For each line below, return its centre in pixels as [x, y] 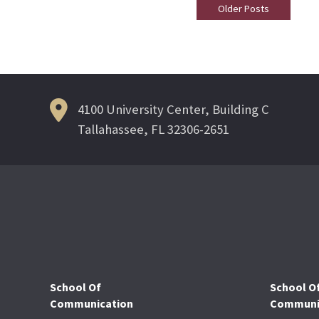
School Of [75, 287]
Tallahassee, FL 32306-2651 [153, 129]
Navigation [249, 51]
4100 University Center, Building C [173, 109]
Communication [91, 303]
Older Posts [243, 8]
